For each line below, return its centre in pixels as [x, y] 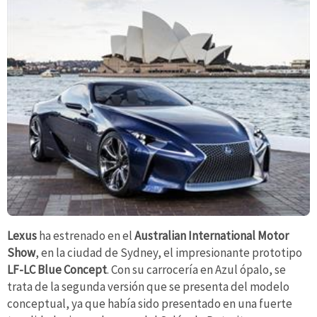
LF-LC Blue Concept [57, 269]
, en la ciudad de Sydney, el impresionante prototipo [169, 252]
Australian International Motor [212, 235]
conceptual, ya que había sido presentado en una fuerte [150, 303]
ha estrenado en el [86, 235]
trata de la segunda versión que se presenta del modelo [148, 286]
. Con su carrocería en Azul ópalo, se [196, 269]
